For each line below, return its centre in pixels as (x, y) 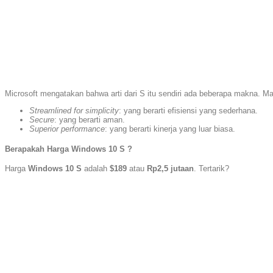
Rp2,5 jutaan (170, 168)
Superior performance (67, 129)
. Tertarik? (211, 168)
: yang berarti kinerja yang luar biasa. (170, 129)
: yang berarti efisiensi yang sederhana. (188, 111)
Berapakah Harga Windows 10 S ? (69, 149)
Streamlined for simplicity (74, 111)
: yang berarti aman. (90, 120)
